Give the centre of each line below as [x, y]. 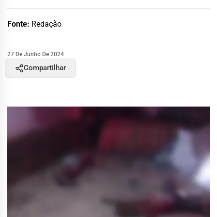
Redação [46, 24]
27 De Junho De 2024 [36, 54]
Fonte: [19, 24]
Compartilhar [45, 68]
